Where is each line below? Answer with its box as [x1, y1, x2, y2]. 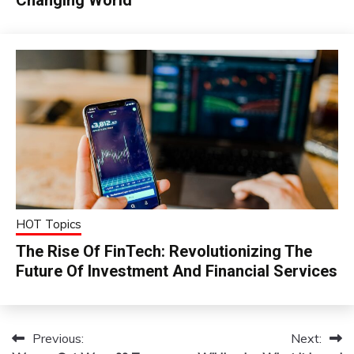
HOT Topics [16, 216, 81, 232]
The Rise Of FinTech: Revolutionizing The [16, 241, 312, 261]
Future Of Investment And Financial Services [16, 261, 337, 281]
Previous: [32, 330, 84, 346]
